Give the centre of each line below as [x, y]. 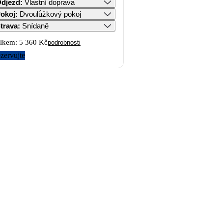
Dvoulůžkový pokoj [50, 14]
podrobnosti [64, 42]
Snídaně [35, 26]
